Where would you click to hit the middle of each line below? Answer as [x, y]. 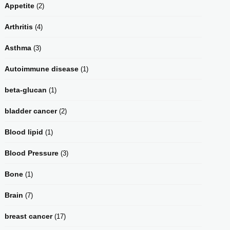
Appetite [20, 5]
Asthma [18, 47]
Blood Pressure [32, 153]
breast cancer [28, 216]
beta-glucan [26, 90]
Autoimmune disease [42, 69]
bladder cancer [31, 111]
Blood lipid [24, 132]
